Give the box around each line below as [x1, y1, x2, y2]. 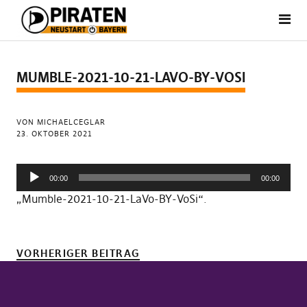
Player [15, 177, 47, 191]
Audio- [15, 163, 49, 177]
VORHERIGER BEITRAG [16, 247, 140, 260]
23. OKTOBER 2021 [16, 129, 93, 138]
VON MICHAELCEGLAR [16, 117, 106, 127]
